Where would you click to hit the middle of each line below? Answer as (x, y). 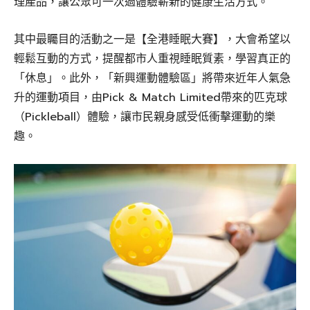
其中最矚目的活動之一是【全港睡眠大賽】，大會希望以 (152, 39)
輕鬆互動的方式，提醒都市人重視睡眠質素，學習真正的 (152, 58)
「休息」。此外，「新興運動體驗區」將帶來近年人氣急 (152, 78)
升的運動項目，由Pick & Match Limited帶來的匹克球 (151, 97)
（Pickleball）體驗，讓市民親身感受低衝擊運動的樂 (145, 117)
